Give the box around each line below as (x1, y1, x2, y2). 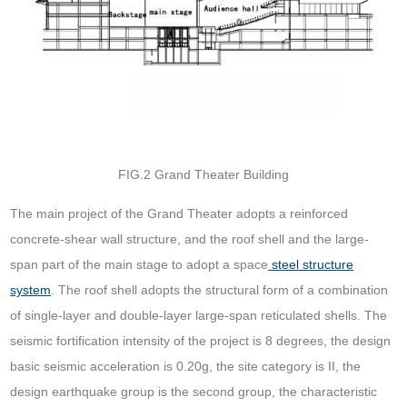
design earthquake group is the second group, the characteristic (10, 384, 378, 400)
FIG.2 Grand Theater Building (118, 167, 289, 183)
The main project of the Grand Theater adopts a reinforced (10, 206, 349, 222)
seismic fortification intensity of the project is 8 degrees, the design (10, 333, 392, 349)
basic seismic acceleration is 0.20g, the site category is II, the (10, 359, 362, 374)
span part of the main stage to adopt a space (10, 257, 269, 273)
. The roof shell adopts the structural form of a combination (51, 283, 389, 298)
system (10, 283, 52, 298)
